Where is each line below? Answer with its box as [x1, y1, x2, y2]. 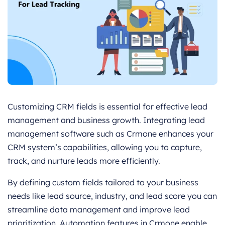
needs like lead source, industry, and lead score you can [8, 190, 217, 201]
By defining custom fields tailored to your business [8, 177, 198, 187]
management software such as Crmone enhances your [8, 128, 213, 139]
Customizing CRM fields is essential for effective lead [8, 101, 207, 111]
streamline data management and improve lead [8, 204, 190, 214]
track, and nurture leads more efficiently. [8, 155, 160, 166]
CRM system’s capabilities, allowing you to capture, [8, 142, 202, 152]
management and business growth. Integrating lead [8, 115, 205, 125]
